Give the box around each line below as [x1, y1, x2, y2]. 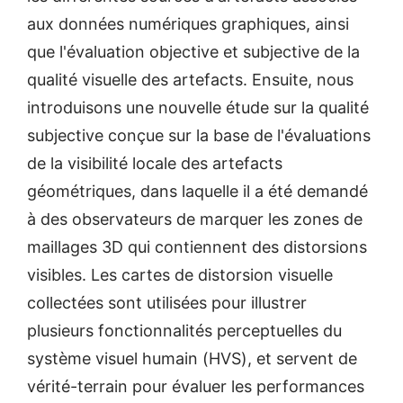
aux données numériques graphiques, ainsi [27, 13, 349, 33]
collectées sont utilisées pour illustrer [27, 292, 307, 312]
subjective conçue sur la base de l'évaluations [27, 125, 371, 145]
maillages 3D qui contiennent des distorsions [27, 237, 367, 256]
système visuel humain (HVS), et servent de [27, 348, 357, 368]
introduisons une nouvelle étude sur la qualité [27, 97, 369, 117]
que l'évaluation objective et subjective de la [27, 41, 360, 61]
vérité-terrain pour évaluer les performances [27, 376, 364, 396]
